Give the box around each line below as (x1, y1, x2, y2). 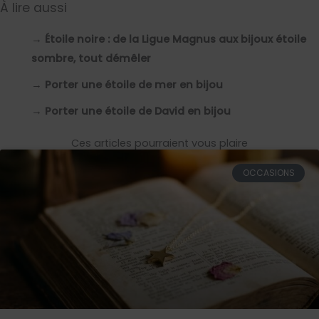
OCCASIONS (242, 166, 295, 179)
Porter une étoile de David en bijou (44, 103, 231, 118)
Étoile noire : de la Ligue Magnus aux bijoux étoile (44, 31, 306, 46)
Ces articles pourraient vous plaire (71, 135, 248, 150)
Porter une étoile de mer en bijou (44, 77, 223, 92)
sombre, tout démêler (31, 51, 151, 66)
